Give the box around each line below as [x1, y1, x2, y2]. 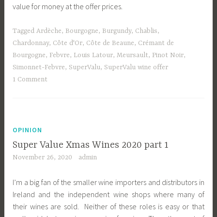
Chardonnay [13, 39, 49, 47]
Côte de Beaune [86, 39, 135, 47]
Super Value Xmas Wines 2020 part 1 [13, 139, 169, 151]
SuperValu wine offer [104, 63, 169, 71]
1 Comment [13, 75, 48, 83]
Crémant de [138, 39, 174, 47]
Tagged [13, 27, 37, 35]
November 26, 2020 [13, 153, 73, 161]
